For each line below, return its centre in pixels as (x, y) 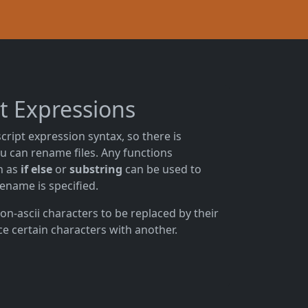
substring (96, 169)
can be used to (162, 169)
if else (36, 169)
